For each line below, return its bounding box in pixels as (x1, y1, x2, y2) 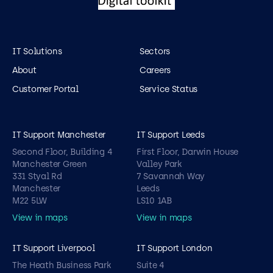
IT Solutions (12, 46, 62, 57)
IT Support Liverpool (12, 243, 95, 253)
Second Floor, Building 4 (12, 146, 113, 157)
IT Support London (136, 243, 213, 253)
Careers (140, 65, 171, 76)
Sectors (140, 46, 171, 57)
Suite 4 (136, 260, 165, 271)
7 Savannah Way (136, 171, 205, 182)
